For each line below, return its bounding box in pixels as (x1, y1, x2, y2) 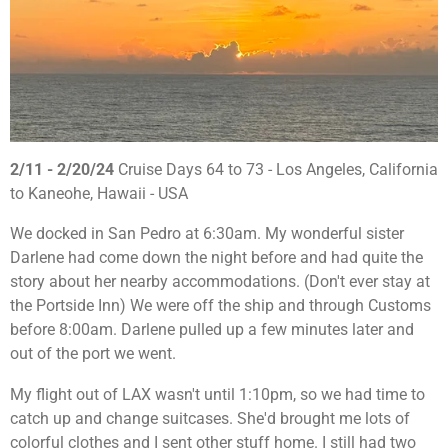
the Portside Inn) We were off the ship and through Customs (10, 296, 431, 316)
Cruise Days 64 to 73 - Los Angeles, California (114, 160, 438, 180)
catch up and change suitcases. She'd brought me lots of (10, 408, 410, 428)
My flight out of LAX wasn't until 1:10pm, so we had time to (10, 384, 425, 404)
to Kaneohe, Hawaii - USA (10, 184, 188, 204)
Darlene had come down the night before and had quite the (10, 248, 423, 268)
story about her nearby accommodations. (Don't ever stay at (10, 272, 430, 292)
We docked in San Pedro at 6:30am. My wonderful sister (10, 224, 404, 244)
